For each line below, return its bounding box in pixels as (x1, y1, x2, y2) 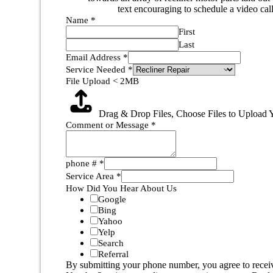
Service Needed (66, 65, 129, 75)
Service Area (66, 171, 117, 182)
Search (98, 238, 124, 249)
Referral (98, 249, 129, 260)
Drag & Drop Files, (99, 108, 177, 119)
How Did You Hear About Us (66, 183, 177, 194)
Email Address (66, 52, 124, 63)
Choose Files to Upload (176, 108, 268, 119)
